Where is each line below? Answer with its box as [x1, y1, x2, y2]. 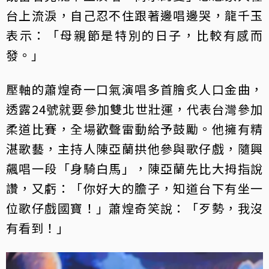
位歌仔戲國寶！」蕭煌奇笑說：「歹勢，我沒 [6, 199, 263, 217]
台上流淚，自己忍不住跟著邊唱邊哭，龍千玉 [6, 6, 263, 24]
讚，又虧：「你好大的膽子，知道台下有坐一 [6, 179, 263, 197]
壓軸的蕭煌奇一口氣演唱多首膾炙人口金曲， [6, 80, 263, 98]
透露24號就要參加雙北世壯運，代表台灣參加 [6, 100, 263, 118]
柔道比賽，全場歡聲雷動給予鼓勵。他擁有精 [6, 119, 263, 138]
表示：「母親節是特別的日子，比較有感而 [6, 26, 263, 44]
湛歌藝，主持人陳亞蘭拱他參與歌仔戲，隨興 [6, 139, 263, 157]
